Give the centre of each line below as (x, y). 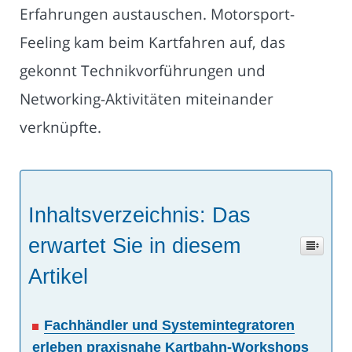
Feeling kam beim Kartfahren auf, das (152, 42)
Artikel (58, 277)
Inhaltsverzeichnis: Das (139, 216)
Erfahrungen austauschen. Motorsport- (157, 14)
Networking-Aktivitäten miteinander (147, 99)
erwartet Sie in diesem (134, 246)
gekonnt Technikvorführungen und (143, 71)
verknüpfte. (60, 127)
